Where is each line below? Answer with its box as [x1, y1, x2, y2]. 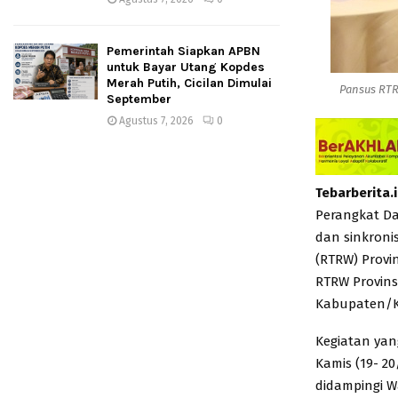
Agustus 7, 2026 [119, 115, 194, 127]
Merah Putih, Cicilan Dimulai [107, 76, 272, 91]
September [107, 92, 171, 107]
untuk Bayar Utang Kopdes [107, 60, 265, 75]
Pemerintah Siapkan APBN [107, 44, 260, 59]
